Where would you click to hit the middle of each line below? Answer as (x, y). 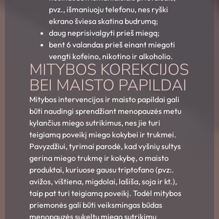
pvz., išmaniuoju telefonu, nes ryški (109, 10)
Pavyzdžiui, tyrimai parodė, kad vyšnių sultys (105, 146)
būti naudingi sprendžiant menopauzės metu (105, 111)
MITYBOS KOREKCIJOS (109, 70)
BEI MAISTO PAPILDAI (108, 86)
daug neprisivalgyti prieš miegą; (104, 33)
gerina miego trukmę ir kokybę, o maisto (99, 158)
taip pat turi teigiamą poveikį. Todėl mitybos (105, 193)
